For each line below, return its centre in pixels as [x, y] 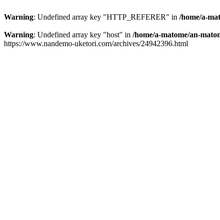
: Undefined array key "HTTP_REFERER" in [106, 17]
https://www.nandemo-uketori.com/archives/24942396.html [96, 43]
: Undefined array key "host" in [83, 35]
